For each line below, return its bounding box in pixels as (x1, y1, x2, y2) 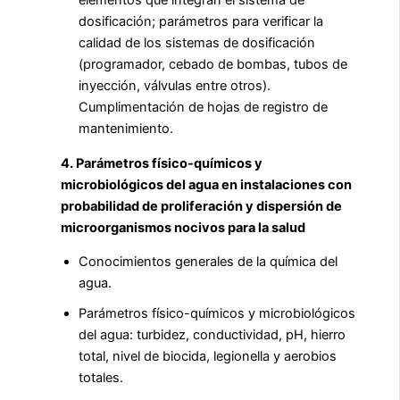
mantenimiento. (79, 121, 173, 137)
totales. (79, 370, 123, 387)
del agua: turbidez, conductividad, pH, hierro (79, 327, 346, 344)
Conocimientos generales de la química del (79, 254, 337, 271)
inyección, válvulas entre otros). (79, 78, 271, 95)
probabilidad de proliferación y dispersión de (61, 197, 342, 214)
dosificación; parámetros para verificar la (79, 13, 323, 30)
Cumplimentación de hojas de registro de (79, 99, 328, 116)
